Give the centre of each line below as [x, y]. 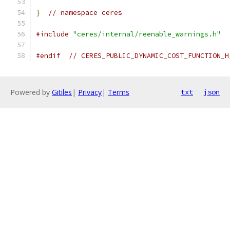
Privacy [90, 92]
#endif [48, 56]
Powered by [31, 92]
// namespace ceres [85, 13]
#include [52, 34]
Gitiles [62, 92]
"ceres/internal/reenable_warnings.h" [147, 34]
